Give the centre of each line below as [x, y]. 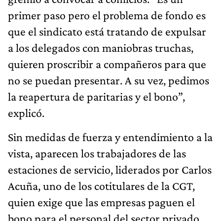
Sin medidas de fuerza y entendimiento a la [110, 137]
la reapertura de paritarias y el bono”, [96, 96]
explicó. [26, 112]
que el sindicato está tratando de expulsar [107, 31]
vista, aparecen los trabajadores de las [97, 153]
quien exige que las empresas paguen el [101, 202]
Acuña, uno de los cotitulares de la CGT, [101, 185]
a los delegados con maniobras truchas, [101, 47]
